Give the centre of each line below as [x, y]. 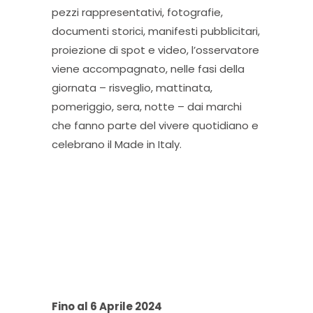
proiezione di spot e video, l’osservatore [155, 50]
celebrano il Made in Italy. [117, 144]
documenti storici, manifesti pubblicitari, [156, 31]
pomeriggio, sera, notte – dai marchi [147, 107]
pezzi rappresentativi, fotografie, [137, 12]
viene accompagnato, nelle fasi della [148, 69]
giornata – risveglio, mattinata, [132, 88]
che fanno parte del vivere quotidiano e [155, 125]
